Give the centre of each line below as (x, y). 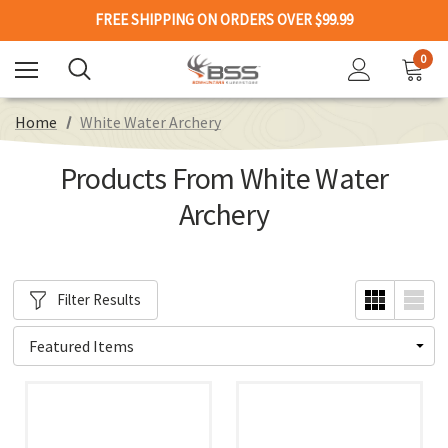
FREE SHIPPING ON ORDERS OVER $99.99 (224, 19)
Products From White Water (224, 178)
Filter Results (99, 299)
